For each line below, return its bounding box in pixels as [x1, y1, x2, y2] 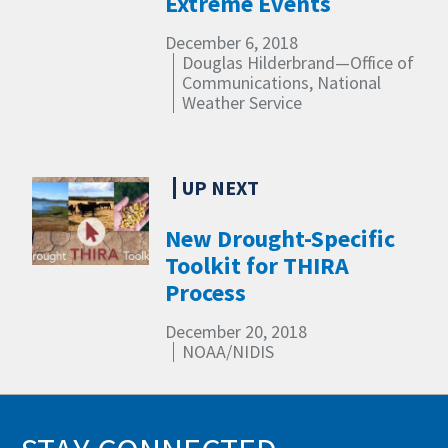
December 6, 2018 [165, 30, 299, 54]
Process [165, 276, 247, 308]
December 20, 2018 [165, 319, 308, 343]
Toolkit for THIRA [165, 249, 350, 281]
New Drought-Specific [165, 222, 396, 254]
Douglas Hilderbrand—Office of [182, 50, 415, 74]
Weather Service [182, 90, 303, 114]
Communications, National [182, 70, 382, 94]
